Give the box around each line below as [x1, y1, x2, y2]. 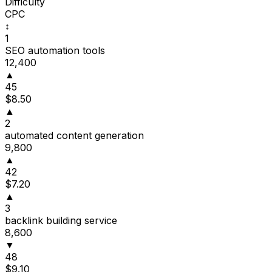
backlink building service [5, 214, 117, 227]
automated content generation [5, 129, 144, 142]
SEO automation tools [5, 44, 105, 57]
